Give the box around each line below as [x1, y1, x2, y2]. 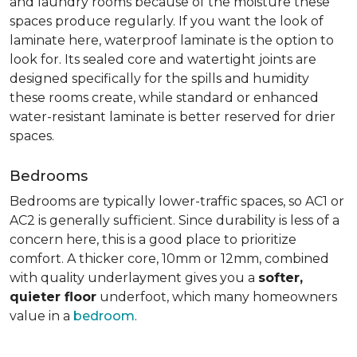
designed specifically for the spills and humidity [10, 71, 309, 86]
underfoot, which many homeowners [96, 289, 337, 304]
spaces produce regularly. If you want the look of [10, 14, 324, 29]
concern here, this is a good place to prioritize [10, 232, 296, 247]
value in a [10, 308, 73, 324]
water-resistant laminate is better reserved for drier [10, 109, 335, 124]
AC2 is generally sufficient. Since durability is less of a [10, 213, 339, 228]
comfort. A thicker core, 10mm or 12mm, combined [10, 251, 329, 266]
